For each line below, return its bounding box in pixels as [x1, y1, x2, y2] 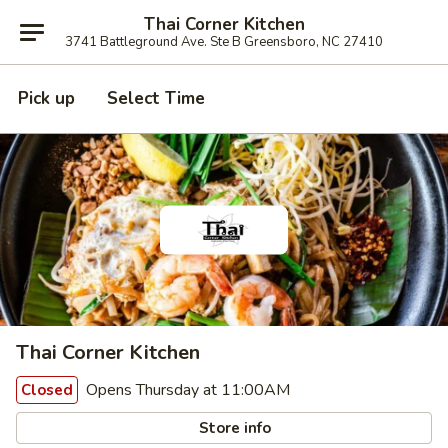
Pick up [18, 87, 75, 110]
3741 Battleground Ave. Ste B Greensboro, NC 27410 [65, 32, 383, 51]
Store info [195, 417, 272, 438]
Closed [21, 380, 73, 400]
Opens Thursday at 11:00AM [82, 379, 290, 401]
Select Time [107, 87, 205, 110]
